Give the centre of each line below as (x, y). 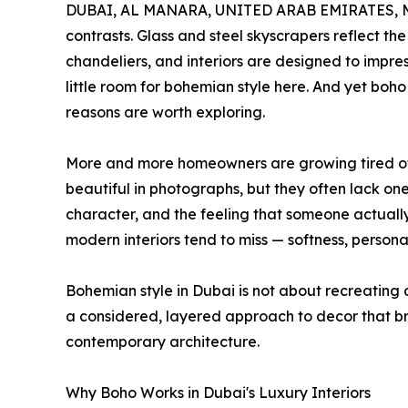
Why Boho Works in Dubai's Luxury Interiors (218, 392)
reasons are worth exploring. (165, 112)
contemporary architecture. (163, 341)
